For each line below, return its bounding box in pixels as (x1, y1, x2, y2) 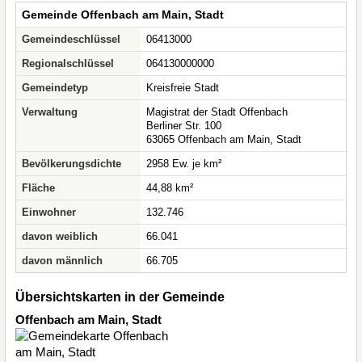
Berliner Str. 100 (146, 120, 221, 132)
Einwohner (22, 206, 76, 218)
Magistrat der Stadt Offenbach (146, 106, 288, 118)
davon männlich (22, 255, 103, 267)
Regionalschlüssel (22, 57, 114, 69)
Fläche (22, 182, 55, 194)
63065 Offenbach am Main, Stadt (146, 133, 301, 145)
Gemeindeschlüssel (22, 33, 120, 45)
